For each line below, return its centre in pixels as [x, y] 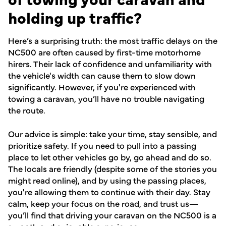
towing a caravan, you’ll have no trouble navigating [106, 98]
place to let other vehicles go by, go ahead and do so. [110, 156]
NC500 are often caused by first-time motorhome [104, 51]
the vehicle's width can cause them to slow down [102, 75]
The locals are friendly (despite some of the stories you [112, 168]
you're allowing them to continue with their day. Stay [109, 191]
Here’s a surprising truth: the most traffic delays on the [113, 40]
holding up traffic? [75, 17]
